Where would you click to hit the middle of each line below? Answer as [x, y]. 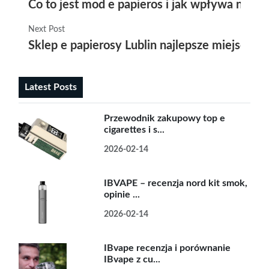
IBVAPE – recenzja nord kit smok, [176, 183]
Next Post [47, 29]
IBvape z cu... [132, 259]
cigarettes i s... [134, 130]
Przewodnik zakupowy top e [165, 118]
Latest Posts [51, 87]
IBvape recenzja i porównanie [168, 248]
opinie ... [122, 195]
